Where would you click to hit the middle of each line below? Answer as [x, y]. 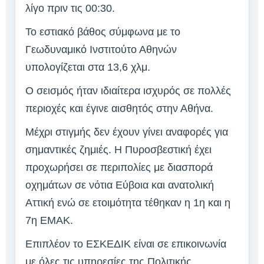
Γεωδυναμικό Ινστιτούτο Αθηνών [101, 50]
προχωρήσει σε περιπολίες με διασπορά [119, 168]
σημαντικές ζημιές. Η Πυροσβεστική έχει [118, 150]
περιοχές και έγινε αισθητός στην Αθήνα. [119, 109]
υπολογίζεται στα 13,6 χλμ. [88, 67]
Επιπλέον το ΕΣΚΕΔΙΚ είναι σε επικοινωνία [126, 244]
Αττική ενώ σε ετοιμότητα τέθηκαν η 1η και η [128, 203]
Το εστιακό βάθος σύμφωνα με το [103, 32]
